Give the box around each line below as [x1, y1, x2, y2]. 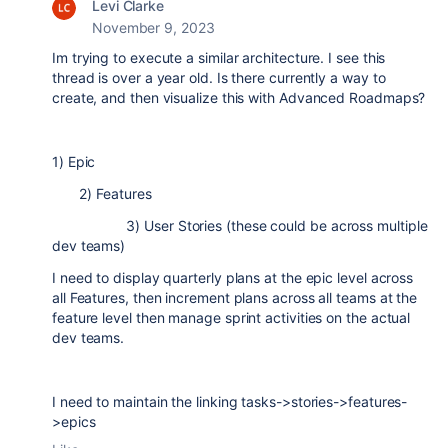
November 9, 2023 [92, 19, 215, 36]
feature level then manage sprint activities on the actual [52, 309, 411, 326]
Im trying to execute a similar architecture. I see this [52, 49, 386, 66]
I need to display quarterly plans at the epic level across [52, 269, 414, 286]
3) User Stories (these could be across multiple [52, 217, 428, 234]
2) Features [52, 185, 152, 202]
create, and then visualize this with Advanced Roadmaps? [52, 89, 426, 106]
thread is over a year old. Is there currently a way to [52, 69, 386, 86]
